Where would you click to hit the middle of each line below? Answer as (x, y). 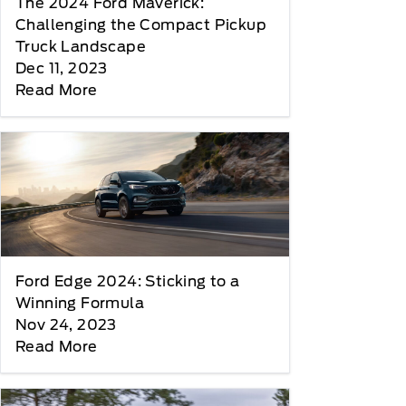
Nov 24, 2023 (66, 324)
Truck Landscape (81, 47)
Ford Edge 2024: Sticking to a (128, 281)
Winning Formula (80, 303)
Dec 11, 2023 (62, 69)
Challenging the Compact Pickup (141, 25)
